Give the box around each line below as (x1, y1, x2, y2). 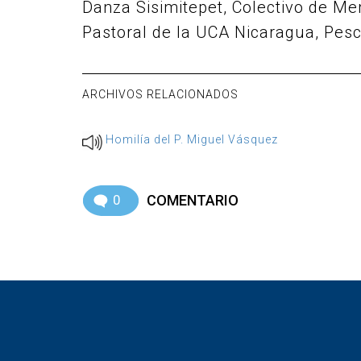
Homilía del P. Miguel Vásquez (106, 133, 278, 146)
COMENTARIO (147, 192, 239, 209)
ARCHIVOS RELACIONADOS (82, 88, 239, 101)
